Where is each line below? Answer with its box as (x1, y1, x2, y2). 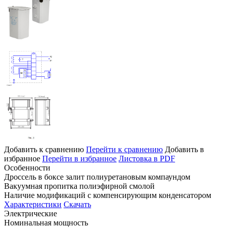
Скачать (64, 199, 91, 209)
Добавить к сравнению (4, 145, 84, 154)
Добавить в (165, 145, 204, 154)
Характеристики (4, 199, 62, 209)
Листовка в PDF (119, 154, 175, 163)
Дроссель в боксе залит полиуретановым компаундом (4, 172, 190, 181)
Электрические (4, 209, 57, 218)
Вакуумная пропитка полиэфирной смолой (4, 181, 155, 190)
